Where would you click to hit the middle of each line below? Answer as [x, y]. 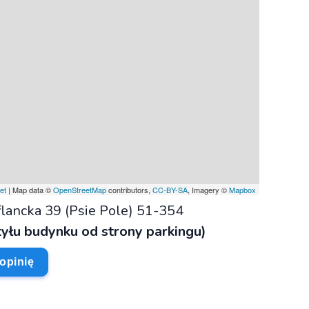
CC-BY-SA [170, 189]
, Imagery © [208, 189]
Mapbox [242, 189]
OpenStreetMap [80, 189]
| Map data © [30, 189]
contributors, [129, 189]
